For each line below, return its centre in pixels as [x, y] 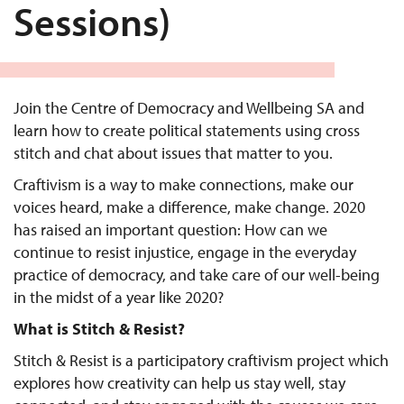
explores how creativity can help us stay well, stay [179, 383]
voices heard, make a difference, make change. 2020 [189, 207]
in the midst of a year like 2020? [119, 297]
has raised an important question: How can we [170, 230]
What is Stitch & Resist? [99, 329]
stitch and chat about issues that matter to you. [173, 153]
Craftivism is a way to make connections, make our [184, 184]
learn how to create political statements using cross [187, 130]
